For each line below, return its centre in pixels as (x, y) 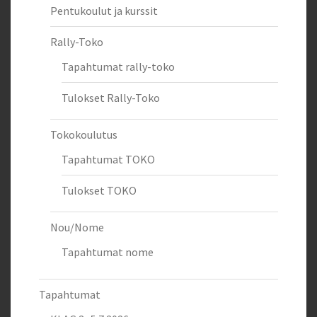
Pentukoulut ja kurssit (104, 10)
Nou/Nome (77, 227)
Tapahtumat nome (108, 252)
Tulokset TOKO (99, 190)
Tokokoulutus (84, 134)
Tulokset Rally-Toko (111, 97)
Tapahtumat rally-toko (118, 66)
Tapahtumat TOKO (108, 159)
